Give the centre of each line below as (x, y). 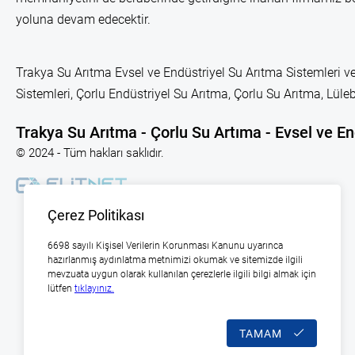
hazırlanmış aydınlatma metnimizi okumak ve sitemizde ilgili (175, 260)
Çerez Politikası (96, 215)
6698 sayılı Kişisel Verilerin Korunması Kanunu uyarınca (165, 246)
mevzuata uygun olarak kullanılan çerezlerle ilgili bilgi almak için (182, 274)
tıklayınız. (94, 288)
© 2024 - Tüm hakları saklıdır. (90, 153)
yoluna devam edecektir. (83, 19)
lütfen (61, 288)
